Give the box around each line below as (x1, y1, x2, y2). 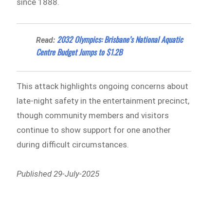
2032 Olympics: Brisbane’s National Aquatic (57, 34, 183, 46)
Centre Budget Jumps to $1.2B (36, 46, 123, 58)
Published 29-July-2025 (17, 169, 100, 179)
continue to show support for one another (17, 125, 171, 135)
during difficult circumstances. (17, 140, 129, 150)
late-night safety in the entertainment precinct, (17, 96, 190, 106)
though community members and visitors (17, 110, 169, 121)
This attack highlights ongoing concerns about (17, 81, 189, 91)
